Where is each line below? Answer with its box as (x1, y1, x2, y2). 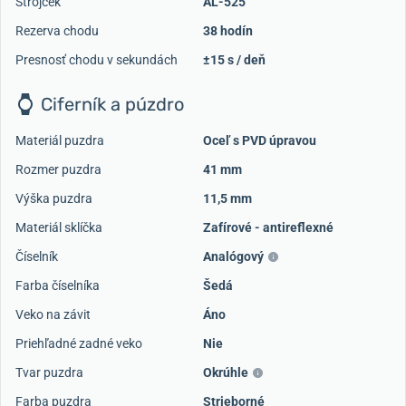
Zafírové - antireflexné (203, 219, 333, 235)
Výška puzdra (15, 190, 92, 206)
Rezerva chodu (15, 23, 99, 38)
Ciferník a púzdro (36, 92, 184, 115)
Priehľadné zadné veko (15, 335, 142, 351)
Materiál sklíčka (15, 219, 102, 235)
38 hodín (203, 23, 253, 38)
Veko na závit (15, 306, 91, 322)
